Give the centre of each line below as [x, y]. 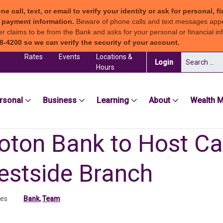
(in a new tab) [194, 61]
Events [69, 57]
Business [60, 100]
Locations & [114, 57]
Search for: [198, 57]
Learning [113, 100]
